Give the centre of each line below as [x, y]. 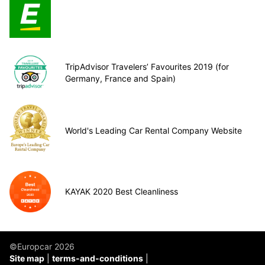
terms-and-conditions [98, 258]
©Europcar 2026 [42, 246]
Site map [27, 258]
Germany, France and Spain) [120, 78]
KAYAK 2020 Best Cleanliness [122, 191]
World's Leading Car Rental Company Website [153, 131]
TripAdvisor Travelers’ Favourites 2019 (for [147, 66]
